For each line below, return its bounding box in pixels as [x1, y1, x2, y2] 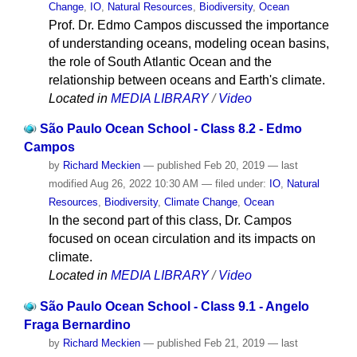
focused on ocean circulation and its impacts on [48, 232, 316, 246]
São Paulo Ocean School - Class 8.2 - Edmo [39, 122, 302, 136]
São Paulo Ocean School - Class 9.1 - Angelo [39, 300, 309, 314]
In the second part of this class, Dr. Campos [48, 214, 292, 228]
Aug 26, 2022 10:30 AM [87, 178, 202, 190]
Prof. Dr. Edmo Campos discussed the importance [48, 18, 329, 32]
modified [48, 178, 88, 190]
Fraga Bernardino [23, 318, 131, 332]
